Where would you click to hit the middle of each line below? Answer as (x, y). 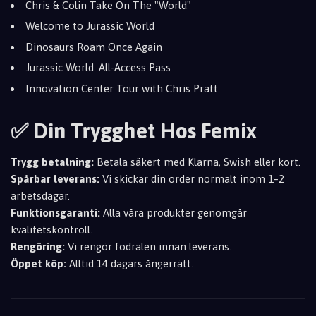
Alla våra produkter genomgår (174, 212)
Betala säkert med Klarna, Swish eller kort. (197, 162)
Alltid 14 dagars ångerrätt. (130, 263)
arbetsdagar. (40, 195)
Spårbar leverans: (55, 178)
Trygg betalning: (52, 162)
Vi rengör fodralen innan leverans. (148, 246)
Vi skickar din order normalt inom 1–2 (192, 178)
